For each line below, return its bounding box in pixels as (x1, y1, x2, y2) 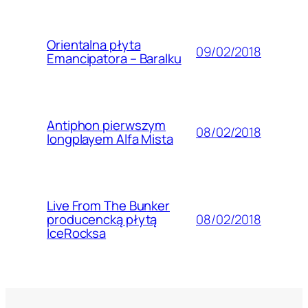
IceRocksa (47, 224, 107, 243)
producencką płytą (47, 210, 157, 229)
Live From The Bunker (47, 197, 170, 215)
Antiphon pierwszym (47, 116, 166, 135)
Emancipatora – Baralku (47, 49, 181, 68)
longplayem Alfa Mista (47, 130, 173, 148)
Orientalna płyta (47, 36, 141, 54)
